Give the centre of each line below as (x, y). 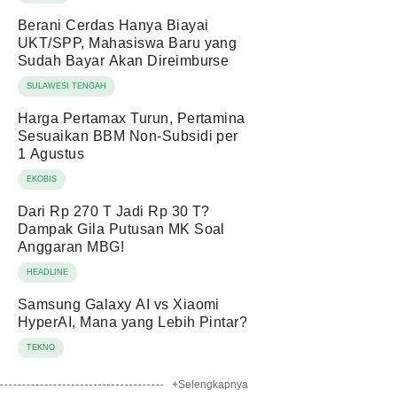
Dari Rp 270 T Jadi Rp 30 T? (114, 211)
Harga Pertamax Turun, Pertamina (132, 118)
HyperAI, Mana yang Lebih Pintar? (133, 322)
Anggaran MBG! (71, 247)
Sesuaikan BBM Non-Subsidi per (128, 136)
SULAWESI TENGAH (66, 86)
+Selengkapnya (210, 385)
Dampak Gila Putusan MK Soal (121, 229)
